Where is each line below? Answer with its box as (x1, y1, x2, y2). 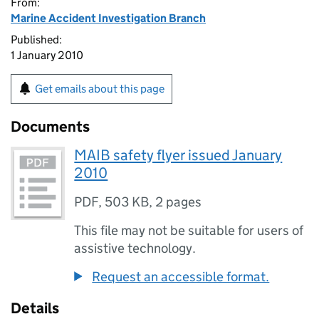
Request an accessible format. (92, 268, 270, 285)
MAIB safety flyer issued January (74, 146, 283, 164)
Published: (11, 33, 62, 46)
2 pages (155, 194, 202, 210)
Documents (11, 117, 90, 136)
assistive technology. (74, 240, 197, 256)
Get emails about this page (35, 82, 164, 95)
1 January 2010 (11, 48, 83, 62)
